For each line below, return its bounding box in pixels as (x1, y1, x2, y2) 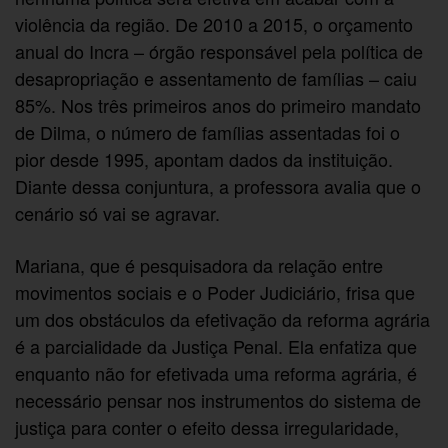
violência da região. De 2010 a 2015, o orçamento (15, 10, 414, 37)
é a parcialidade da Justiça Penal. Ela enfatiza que (15, 332, 418, 359)
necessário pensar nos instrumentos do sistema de (15, 386, 422, 413)
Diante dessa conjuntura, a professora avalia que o (15, 172, 422, 199)
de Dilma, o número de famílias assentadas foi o (15, 118, 401, 145)
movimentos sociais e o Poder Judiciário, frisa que (15, 278, 416, 305)
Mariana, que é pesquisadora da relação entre (15, 251, 384, 278)
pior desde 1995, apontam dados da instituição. (15, 145, 394, 172)
